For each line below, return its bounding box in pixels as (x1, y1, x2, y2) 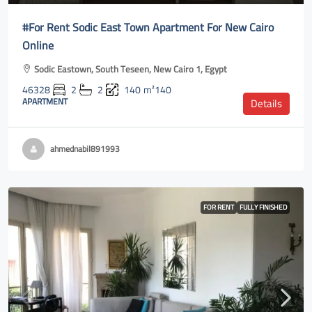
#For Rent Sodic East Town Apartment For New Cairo (22, 17, 274, 38)
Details (251, 93, 282, 114)
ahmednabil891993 (50, 141, 120, 157)
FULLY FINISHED (240, 201, 287, 214)
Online (22, 35, 54, 56)
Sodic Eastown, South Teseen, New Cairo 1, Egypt (34, 61, 227, 77)
